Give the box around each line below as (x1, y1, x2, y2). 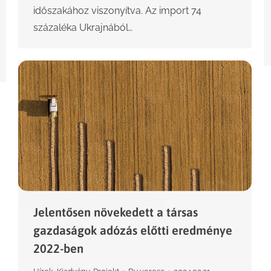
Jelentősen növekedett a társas (33, 205, 198, 220)
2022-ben (33, 241, 83, 256)
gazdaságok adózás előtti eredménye (33, 223, 232, 238)
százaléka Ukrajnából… (33, 21, 132, 33)
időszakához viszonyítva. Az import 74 (33, 4, 201, 16)
